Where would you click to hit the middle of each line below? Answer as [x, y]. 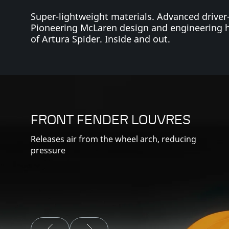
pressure [48, 151]
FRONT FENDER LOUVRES [111, 121]
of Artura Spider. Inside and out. [100, 39]
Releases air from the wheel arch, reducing [113, 139]
